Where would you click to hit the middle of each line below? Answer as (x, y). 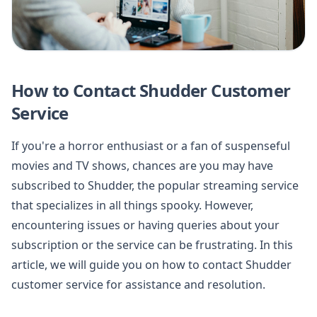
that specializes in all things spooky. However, (132, 205)
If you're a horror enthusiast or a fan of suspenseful (151, 145)
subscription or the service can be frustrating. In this (152, 244)
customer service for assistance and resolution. (138, 284)
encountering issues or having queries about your (145, 225)
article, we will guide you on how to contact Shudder (151, 264)
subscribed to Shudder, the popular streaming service (155, 185)
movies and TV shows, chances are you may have (142, 165)
